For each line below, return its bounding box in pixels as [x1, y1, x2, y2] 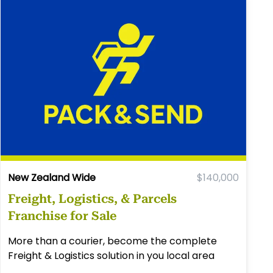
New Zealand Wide [8, 170, 96, 185]
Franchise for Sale [8, 208, 117, 223]
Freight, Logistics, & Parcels [8, 191, 177, 206]
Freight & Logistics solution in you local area [8, 248, 215, 263]
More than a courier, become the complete [8, 233, 218, 248]
